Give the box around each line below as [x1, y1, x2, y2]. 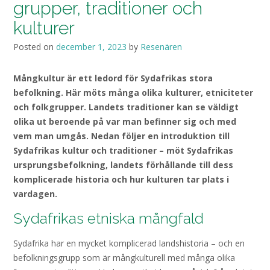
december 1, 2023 [56, 41, 127, 52]
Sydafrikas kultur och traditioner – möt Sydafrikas [13, 145, 233, 156]
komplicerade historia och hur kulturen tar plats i [13, 174, 229, 185]
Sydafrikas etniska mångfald [13, 209, 204, 228]
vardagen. [13, 188, 57, 199]
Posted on [13, 41, 56, 52]
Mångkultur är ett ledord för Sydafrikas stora [13, 72, 213, 84]
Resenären [140, 41, 182, 52]
